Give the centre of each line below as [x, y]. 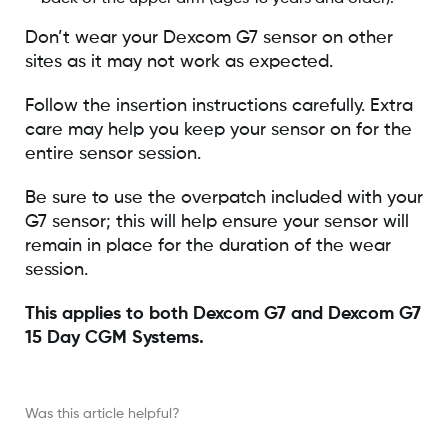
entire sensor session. [112, 153]
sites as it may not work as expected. [178, 61]
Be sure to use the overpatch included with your [223, 197]
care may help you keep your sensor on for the [218, 129]
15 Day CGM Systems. [114, 337]
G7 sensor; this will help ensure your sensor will [216, 221]
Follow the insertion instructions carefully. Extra [218, 105]
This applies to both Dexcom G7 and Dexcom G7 [222, 313]
